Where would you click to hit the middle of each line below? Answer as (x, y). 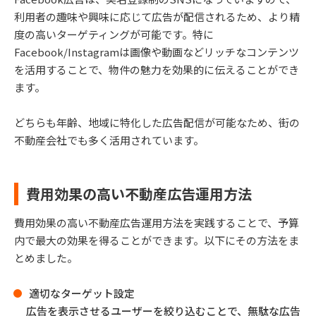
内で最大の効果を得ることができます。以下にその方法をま (157, 240)
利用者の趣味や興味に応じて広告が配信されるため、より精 (157, 16)
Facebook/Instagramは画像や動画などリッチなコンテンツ (157, 51)
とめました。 (46, 257)
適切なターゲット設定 (82, 293)
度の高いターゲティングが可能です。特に (114, 34)
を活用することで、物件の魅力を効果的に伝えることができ (157, 69)
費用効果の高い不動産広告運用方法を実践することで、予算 (157, 222)
